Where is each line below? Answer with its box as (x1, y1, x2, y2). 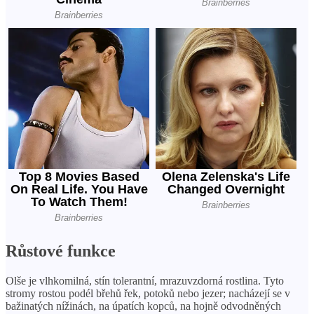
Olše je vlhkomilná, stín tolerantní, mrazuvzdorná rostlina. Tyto (6, 275, 284, 287)
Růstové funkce (6, 242, 116, 261)
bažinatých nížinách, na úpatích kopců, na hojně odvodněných (6, 300, 281, 313)
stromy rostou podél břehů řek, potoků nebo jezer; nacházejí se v (6, 287, 290, 300)
